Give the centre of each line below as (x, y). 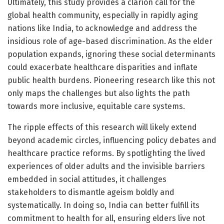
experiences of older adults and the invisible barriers (106, 166)
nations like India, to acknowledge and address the (102, 28)
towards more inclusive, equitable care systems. (96, 106)
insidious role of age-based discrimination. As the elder (110, 41)
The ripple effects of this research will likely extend (102, 127)
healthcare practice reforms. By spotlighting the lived (106, 153)
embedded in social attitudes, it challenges (87, 179)
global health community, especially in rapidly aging (103, 15)
